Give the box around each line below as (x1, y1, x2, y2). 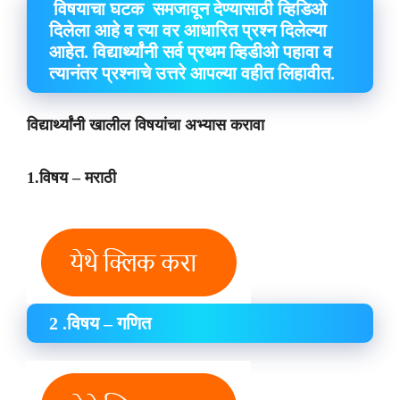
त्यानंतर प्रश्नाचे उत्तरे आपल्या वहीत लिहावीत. (49, 63, 335, 83)
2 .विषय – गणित (49, 313, 151, 333)
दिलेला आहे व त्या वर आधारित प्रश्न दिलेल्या (49, 21, 327, 40)
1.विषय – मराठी (27, 169, 116, 187)
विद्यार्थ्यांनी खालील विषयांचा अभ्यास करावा (27, 116, 269, 134)
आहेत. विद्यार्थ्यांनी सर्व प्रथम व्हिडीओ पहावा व (49, 42, 332, 62)
